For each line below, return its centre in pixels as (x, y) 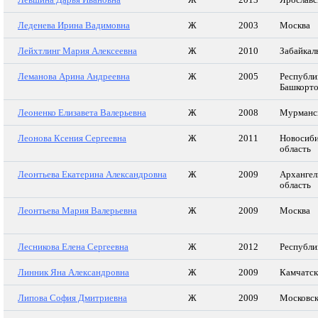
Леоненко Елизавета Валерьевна (82, 113)
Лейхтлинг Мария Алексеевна (77, 51)
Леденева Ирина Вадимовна (74, 25)
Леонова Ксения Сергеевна (72, 138)
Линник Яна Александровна (73, 272)
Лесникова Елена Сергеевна (73, 247)
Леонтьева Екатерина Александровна (92, 174)
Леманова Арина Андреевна (74, 76)
